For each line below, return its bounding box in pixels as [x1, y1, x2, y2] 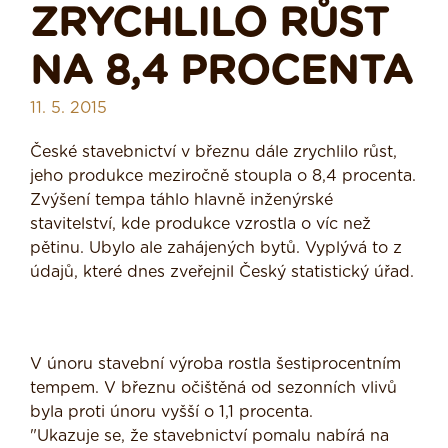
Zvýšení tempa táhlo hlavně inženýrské [30, 192, 333, 209]
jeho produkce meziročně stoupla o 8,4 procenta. [30, 168, 416, 185]
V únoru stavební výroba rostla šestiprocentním [30, 356, 401, 373]
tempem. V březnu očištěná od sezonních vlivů [30, 380, 397, 397]
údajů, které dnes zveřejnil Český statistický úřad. [30, 264, 414, 281]
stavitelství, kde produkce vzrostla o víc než [30, 216, 371, 233]
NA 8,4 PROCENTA [30, 52, 413, 93]
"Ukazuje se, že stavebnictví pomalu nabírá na [30, 428, 389, 445]
